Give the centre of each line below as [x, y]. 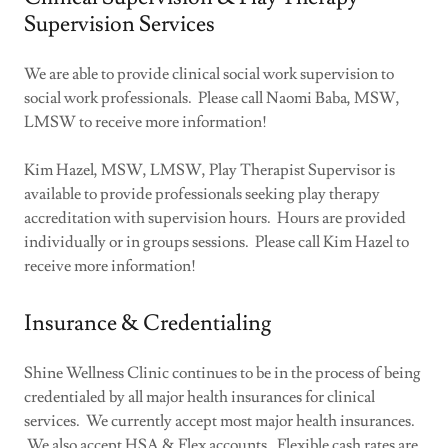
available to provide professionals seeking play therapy [202, 193]
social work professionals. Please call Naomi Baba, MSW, [212, 97]
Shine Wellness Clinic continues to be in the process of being [222, 372]
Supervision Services [119, 24]
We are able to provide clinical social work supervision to [209, 73]
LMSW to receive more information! [147, 121]
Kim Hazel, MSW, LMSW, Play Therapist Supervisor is [209, 169]
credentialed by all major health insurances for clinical [199, 396]
